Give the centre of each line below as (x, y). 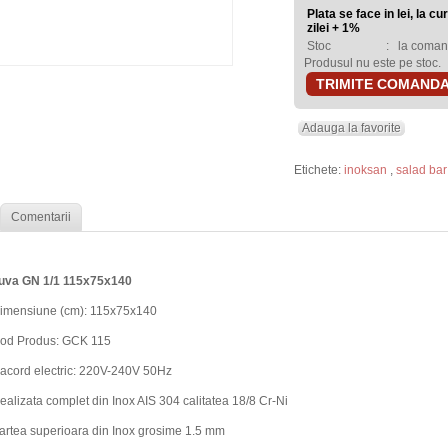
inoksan (367, 170)
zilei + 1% (333, 28)
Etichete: (319, 170)
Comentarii (41, 217)
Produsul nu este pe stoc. (372, 63)
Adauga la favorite (351, 128)
